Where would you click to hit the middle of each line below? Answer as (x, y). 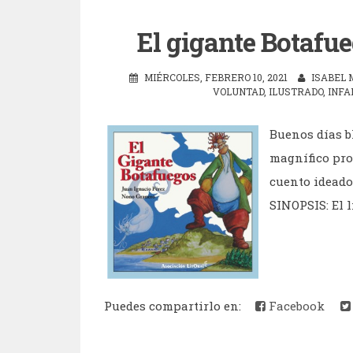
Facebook (295, 305)
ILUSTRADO (296, 91)
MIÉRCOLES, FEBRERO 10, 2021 (216, 77)
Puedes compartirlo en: (176, 305)
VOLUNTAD (238, 91)
